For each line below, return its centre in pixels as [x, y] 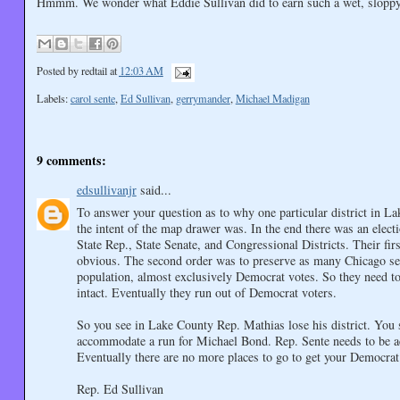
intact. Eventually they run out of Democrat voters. [206, 293]
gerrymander [203, 98]
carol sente [92, 98]
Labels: [53, 98]
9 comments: [71, 161]
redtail [94, 71]
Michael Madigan [272, 98]
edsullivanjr [106, 190]
